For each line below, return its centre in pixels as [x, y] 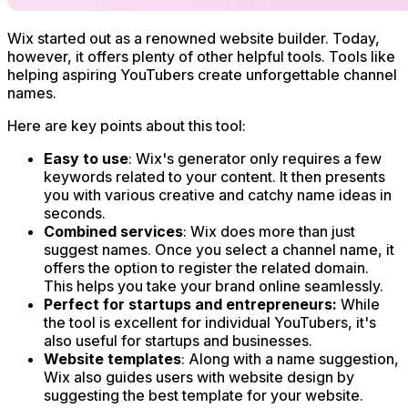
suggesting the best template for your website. [204, 396]
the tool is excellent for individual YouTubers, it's [210, 323]
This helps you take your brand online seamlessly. [214, 286]
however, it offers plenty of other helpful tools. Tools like [201, 57]
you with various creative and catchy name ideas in [218, 195]
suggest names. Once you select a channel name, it [219, 250]
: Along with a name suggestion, [290, 359]
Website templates [112, 359]
